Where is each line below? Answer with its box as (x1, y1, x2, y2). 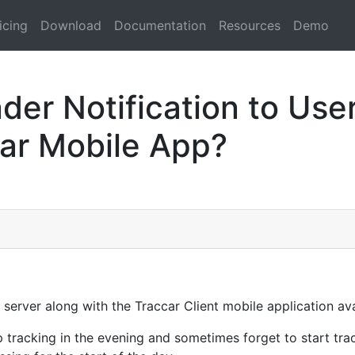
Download (40, 17, 101, 33)
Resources (219, 17, 281, 33)
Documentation (114, 17, 206, 33)
